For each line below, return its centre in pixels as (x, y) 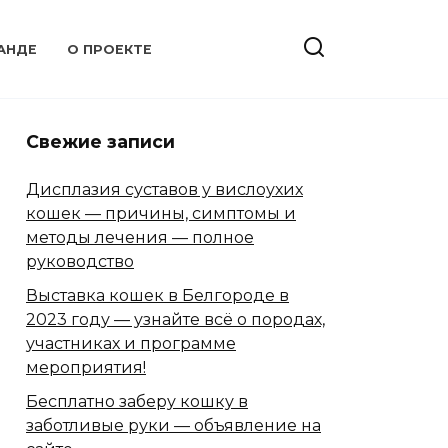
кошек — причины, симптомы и (161, 213)
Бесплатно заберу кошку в (137, 401)
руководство (80, 261)
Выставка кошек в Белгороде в (157, 295)
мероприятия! (86, 367)
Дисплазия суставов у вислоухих (164, 189)
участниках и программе (131, 343)
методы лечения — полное (140, 237)
